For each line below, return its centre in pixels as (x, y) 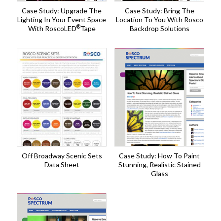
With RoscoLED (52, 29)
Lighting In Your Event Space (62, 20)
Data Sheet (62, 165)
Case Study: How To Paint (159, 156)
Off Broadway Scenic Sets (62, 156)
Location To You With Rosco (159, 20)
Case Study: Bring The (159, 11)
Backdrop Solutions (159, 29)
